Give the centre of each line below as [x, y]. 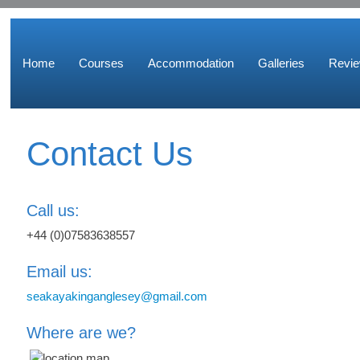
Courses [101, 63]
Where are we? [81, 333]
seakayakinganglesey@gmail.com [117, 296]
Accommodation [191, 63]
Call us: [53, 211]
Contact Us [110, 154]
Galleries [281, 63]
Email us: [59, 272]
